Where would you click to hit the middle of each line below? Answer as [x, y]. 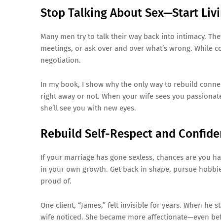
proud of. [56, 181]
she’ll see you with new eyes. [88, 108]
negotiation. [61, 60]
